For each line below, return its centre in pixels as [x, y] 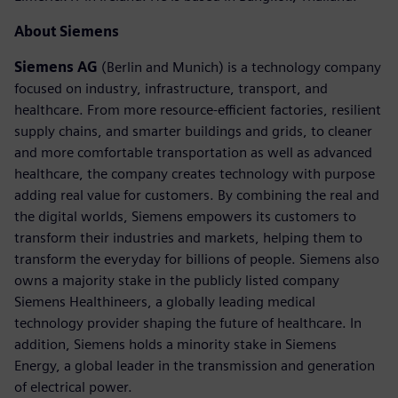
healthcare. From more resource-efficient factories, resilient [198, 109]
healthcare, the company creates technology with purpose [195, 173]
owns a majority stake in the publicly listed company [177, 280]
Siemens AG [56, 67]
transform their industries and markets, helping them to [188, 237]
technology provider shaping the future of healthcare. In [188, 322]
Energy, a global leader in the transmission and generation [195, 365]
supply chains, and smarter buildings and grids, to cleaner [193, 131]
